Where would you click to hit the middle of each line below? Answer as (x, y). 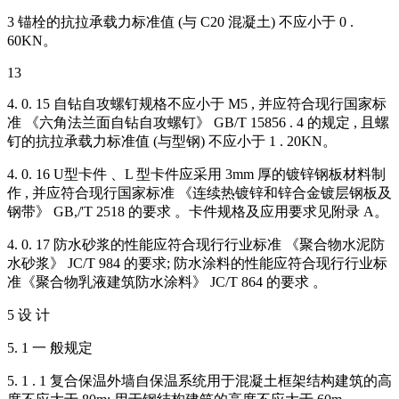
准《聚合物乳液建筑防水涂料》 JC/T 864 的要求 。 (167, 282)
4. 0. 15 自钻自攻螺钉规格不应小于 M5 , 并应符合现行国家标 (197, 104)
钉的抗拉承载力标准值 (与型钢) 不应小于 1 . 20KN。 (172, 142)
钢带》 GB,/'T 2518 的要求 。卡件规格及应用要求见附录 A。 (198, 212)
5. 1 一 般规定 (50, 348)
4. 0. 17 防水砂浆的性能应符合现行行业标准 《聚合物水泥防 (196, 245)
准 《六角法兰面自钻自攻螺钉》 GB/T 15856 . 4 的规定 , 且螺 (198, 123)
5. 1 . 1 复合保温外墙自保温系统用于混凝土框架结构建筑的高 (199, 381)
